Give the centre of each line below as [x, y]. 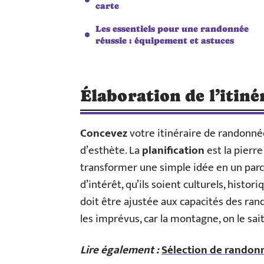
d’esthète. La [111, 151]
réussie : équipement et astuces [165, 40]
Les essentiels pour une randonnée [172, 29]
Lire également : [120, 250]
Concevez [104, 133]
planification [173, 151]
